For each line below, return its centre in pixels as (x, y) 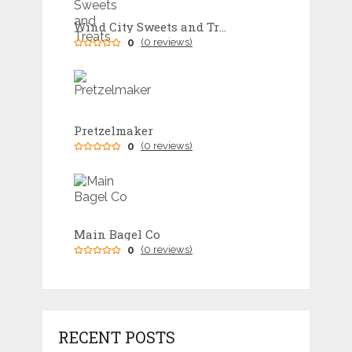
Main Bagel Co (117, 235)
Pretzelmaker (113, 131)
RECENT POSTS (116, 337)
